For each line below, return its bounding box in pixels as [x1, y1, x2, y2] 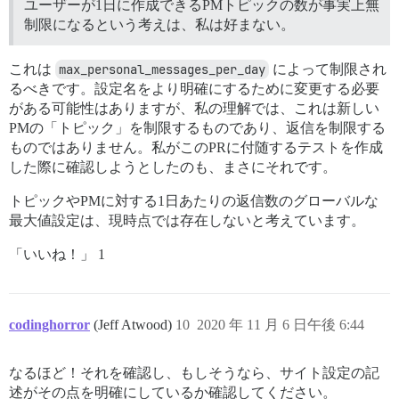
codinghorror [9, 316, 90, 332]
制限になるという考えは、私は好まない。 [24, 16, 295, 32]
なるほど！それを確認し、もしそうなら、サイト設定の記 [9, 364, 379, 380]
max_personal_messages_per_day [59, 61, 265, 77]
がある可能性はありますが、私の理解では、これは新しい [9, 100, 379, 116]
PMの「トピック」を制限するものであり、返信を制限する [9, 119, 386, 135]
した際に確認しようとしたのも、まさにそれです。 [9, 159, 337, 175]
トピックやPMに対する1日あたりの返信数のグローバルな [9, 192, 379, 208]
